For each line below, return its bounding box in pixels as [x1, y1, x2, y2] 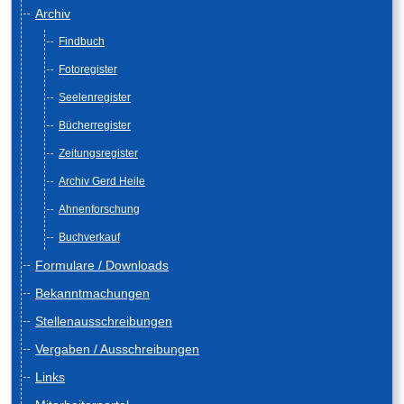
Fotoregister [59, 63, 117, 77]
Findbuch [59, 35, 105, 49]
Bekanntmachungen [35, 286, 150, 301]
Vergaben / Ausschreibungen [35, 342, 199, 357]
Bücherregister [59, 119, 131, 133]
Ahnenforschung [59, 203, 140, 216]
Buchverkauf [59, 231, 120, 244]
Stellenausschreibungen [35, 314, 172, 329]
